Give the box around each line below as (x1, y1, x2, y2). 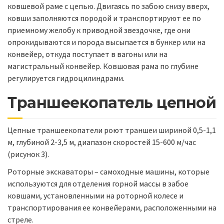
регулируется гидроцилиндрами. (7, 72, 124, 83)
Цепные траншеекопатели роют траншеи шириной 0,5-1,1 (7, 125, 216, 135)
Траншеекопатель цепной (7, 93, 216, 112)
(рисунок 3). (7, 149, 49, 159)
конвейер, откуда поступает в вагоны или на (7, 48, 167, 59)
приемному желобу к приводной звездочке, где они (7, 24, 190, 35)
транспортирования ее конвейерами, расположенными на (7, 202, 216, 212)
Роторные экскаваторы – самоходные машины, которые (7, 166, 209, 176)
